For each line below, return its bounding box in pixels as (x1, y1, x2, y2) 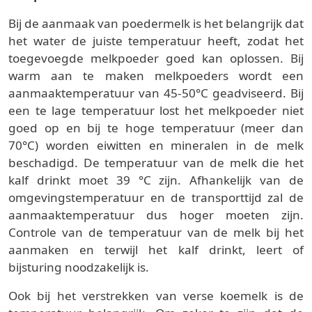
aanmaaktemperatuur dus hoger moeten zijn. (8, 207, 304, 224)
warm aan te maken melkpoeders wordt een (8, 68, 304, 84)
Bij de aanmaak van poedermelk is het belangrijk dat (8, 15, 304, 32)
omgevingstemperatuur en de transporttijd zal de (8, 189, 304, 206)
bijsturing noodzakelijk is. (8, 259, 149, 276)
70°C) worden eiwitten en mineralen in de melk (8, 137, 304, 154)
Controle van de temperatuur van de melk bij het (8, 224, 304, 241)
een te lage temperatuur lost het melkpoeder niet (8, 102, 304, 119)
